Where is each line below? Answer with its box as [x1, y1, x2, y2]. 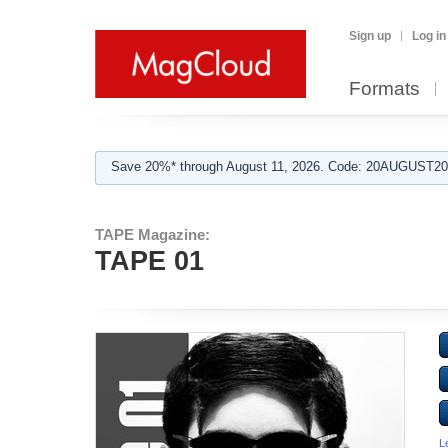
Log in [412, 29, 446, 43]
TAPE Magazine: [95, 226, 210, 243]
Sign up [349, 29, 391, 43]
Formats [349, 78, 420, 99]
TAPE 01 [95, 246, 204, 276]
